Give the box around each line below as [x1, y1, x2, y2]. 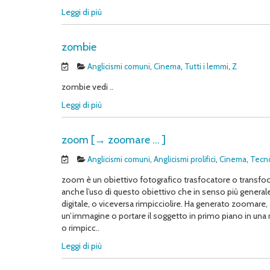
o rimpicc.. [61, 222, 99, 233]
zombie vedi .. [61, 81, 113, 92]
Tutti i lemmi [184, 61, 228, 71]
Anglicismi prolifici [154, 154, 216, 164]
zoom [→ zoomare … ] [61, 133, 166, 146]
